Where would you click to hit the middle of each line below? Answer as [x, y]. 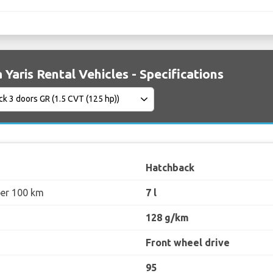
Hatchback [170, 167]
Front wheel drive [188, 242]
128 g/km [167, 217]
